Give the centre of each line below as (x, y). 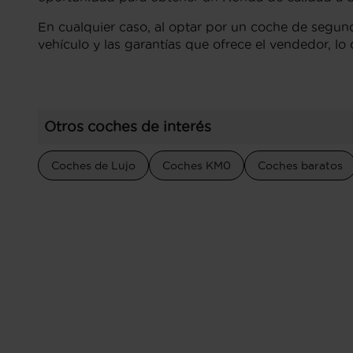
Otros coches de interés (128, 126)
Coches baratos (300, 165)
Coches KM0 (197, 165)
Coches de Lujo (93, 165)
